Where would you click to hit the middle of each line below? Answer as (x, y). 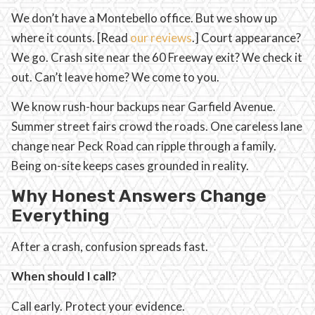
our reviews (161, 38)
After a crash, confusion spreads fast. (110, 246)
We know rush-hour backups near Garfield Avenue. (143, 107)
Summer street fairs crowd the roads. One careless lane (157, 127)
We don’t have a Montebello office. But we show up (144, 18)
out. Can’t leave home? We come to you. (115, 77)
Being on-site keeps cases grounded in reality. (130, 166)
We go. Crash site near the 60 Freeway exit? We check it (157, 58)
